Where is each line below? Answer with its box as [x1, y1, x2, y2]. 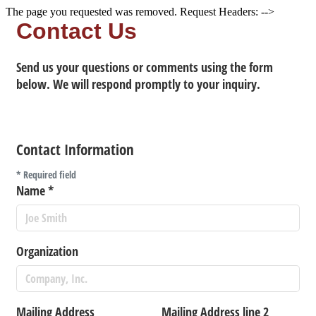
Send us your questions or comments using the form [16, 59, 273, 75]
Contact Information [16, 139, 134, 159]
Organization [16, 243, 78, 260]
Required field [21, 168, 76, 181]
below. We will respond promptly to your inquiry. [16, 75, 260, 92]
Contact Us [16, 18, 137, 44]
